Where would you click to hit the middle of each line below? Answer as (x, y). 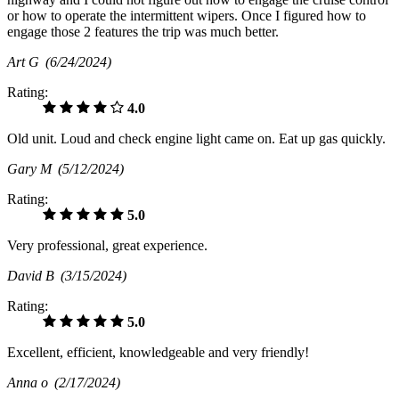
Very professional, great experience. (107, 245)
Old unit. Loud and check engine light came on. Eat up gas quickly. (196, 138)
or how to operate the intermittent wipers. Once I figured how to (187, 15)
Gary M (33, 168)
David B (34, 275)
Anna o (31, 382)
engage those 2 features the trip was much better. (143, 31)
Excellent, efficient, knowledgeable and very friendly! (158, 352)
